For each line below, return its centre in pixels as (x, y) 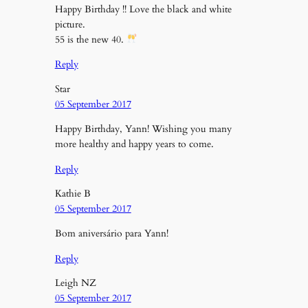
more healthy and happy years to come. (134, 144)
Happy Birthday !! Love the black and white (143, 9)
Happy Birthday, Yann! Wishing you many (143, 129)
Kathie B (73, 193)
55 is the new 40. (90, 39)
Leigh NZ (75, 283)
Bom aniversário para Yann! (111, 234)
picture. (70, 24)
